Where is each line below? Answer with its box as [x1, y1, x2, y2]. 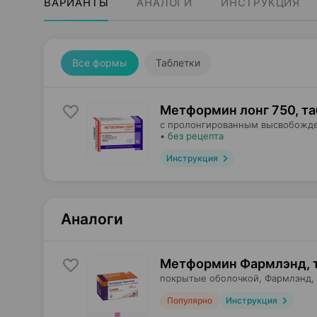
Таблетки [156, 57, 200, 69]
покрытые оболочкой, [160, 272, 262, 284]
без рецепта [168, 130, 224, 142]
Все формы [72, 57, 127, 69]
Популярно [167, 295, 212, 306]
